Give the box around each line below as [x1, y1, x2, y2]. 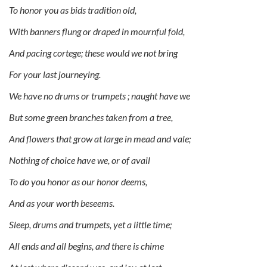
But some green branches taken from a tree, [9, 111, 173, 123]
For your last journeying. [9, 68, 101, 80]
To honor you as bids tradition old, [9, 4, 136, 15]
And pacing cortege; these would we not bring [9, 46, 178, 58]
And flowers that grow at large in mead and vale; [9, 132, 191, 144]
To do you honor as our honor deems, [9, 175, 147, 187]
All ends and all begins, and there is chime [9, 240, 164, 252]
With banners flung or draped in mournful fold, [9, 25, 185, 37]
